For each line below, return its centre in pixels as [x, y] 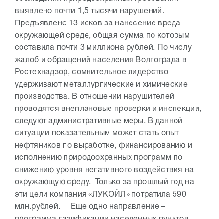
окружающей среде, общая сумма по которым [102, 36]
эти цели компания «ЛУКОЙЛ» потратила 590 [100, 195]
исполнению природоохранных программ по [99, 158]
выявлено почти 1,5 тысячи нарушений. [89, 11]
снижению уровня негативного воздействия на [104, 170]
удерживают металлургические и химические [101, 85]
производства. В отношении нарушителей [95, 97]
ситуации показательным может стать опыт [97, 133]
